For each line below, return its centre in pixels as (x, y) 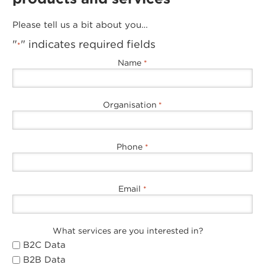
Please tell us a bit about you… (80, 25)
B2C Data (45, 245)
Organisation (130, 105)
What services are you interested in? (128, 231)
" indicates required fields (88, 44)
